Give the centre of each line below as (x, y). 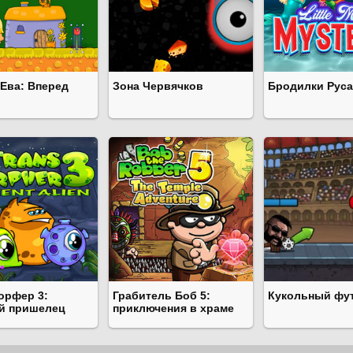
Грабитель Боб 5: (162, 295)
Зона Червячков (158, 86)
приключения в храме (173, 308)
